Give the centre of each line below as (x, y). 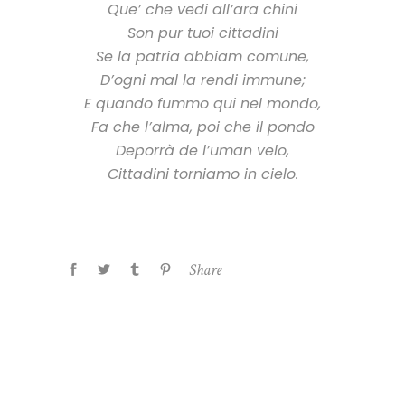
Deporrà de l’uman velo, (202, 150)
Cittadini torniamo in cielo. (202, 174)
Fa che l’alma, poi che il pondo (202, 127)
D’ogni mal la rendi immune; (202, 80)
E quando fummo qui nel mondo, (202, 103)
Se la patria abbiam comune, (202, 56)
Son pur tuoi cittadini (202, 33)
